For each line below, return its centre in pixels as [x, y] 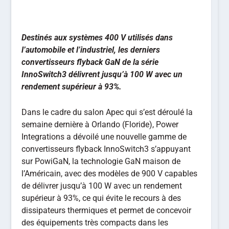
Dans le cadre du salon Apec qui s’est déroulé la [107, 112]
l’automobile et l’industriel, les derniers [91, 50]
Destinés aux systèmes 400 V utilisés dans [97, 38]
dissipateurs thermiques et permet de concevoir [107, 210]
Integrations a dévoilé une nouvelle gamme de [104, 136]
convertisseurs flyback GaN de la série [90, 62]
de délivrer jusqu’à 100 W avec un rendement [102, 186]
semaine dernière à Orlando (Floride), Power [100, 124]
